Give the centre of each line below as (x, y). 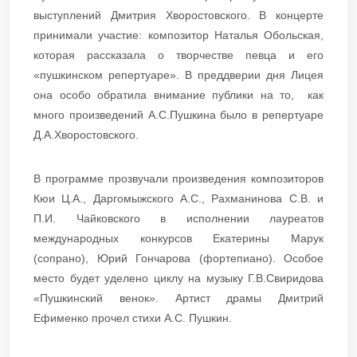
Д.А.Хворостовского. (86, 134)
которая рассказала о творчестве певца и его (178, 55)
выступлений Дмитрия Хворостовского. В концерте (178, 15)
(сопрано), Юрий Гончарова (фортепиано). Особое (178, 258)
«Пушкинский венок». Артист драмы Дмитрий (178, 298)
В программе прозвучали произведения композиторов (178, 178)
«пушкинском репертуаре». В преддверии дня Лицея (178, 75)
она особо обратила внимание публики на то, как (178, 94)
